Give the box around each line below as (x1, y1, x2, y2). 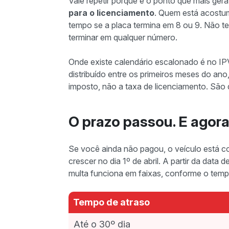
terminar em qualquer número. (68, 32, 177, 42)
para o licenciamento (68, 8, 154, 18)
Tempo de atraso (73, 197, 150, 208)
